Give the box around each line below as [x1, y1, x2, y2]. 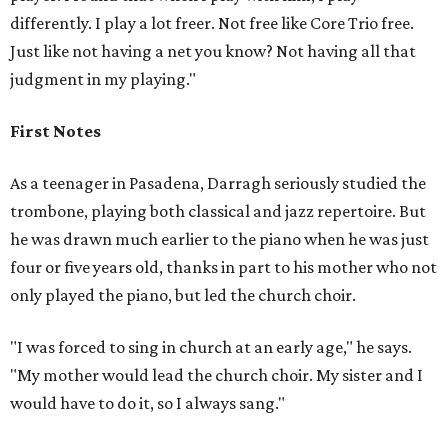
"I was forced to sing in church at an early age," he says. [10, 337, 412, 357]
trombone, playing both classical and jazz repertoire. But [10, 201, 426, 221]
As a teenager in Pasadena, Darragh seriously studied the [10, 173, 426, 193]
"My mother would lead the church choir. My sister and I [10, 365, 423, 385]
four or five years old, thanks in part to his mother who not [10, 257, 437, 277]
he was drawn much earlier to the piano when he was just [10, 229, 429, 249]
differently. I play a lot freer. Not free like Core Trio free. [10, 13, 414, 33]
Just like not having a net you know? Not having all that [10, 41, 416, 61]
